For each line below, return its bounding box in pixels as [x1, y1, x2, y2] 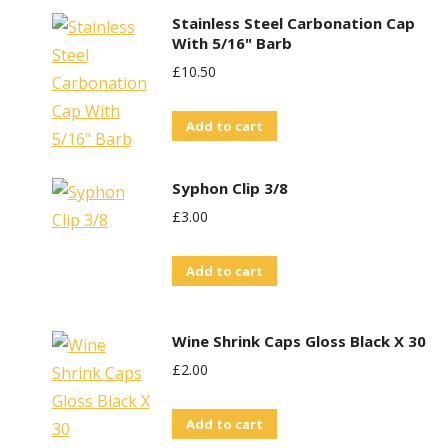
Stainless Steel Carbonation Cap [171, 13, 415, 33]
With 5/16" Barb [171, 33, 292, 53]
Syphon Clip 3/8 [171, 178, 288, 198]
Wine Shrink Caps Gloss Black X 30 [171, 331, 426, 351]
